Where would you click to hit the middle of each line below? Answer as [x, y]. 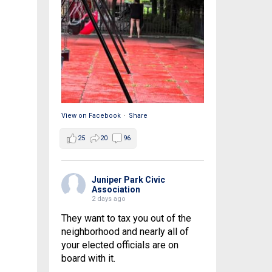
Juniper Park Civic [128, 180]
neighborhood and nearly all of [125, 232]
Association [116, 190]
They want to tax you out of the [126, 219]
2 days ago [108, 199]
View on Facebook [91, 116]
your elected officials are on [120, 245]
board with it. [88, 259]
